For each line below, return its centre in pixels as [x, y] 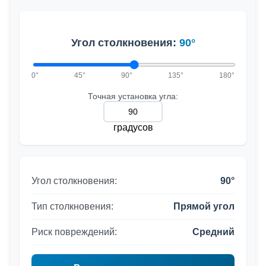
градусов [133, 127]
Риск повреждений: [74, 232]
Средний [213, 232]
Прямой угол [204, 206]
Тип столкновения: [72, 206]
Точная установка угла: [133, 96]
